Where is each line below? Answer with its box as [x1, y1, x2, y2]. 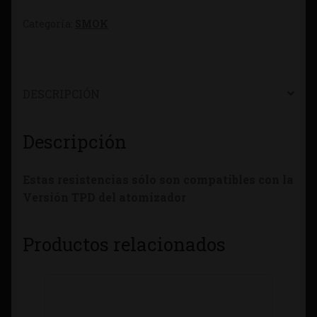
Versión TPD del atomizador [23, 190, 189, 205]
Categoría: [23, 17, 75, 31]
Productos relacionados [23, 232, 226, 257]
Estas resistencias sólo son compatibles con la [23, 172, 294, 188]
